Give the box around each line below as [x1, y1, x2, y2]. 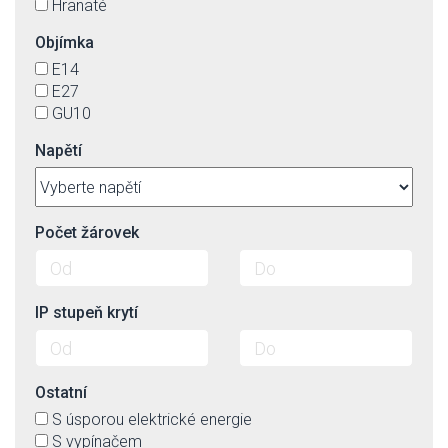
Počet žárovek [35, 223, 139, 242]
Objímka [35, 33, 94, 52]
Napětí [35, 141, 82, 160]
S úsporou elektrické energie [52, 410, 252, 429]
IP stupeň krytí [35, 303, 138, 322]
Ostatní [35, 383, 87, 402]
